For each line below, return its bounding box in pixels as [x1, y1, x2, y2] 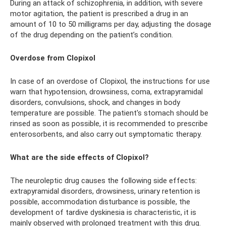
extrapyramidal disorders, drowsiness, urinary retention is [10, 187, 200, 196]
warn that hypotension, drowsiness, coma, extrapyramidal [10, 87, 203, 96]
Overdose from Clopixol [10, 53, 95, 63]
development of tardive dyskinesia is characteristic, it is [10, 208, 196, 217]
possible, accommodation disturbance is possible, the [10, 197, 190, 206]
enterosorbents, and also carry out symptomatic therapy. [10, 130, 202, 139]
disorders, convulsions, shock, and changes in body [10, 98, 180, 107]
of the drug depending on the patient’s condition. [10, 30, 173, 39]
